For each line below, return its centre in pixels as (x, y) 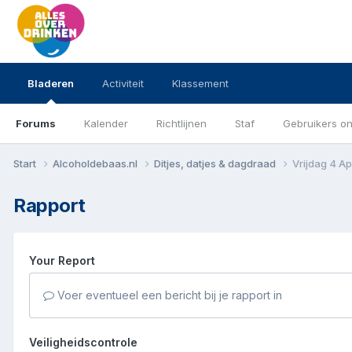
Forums (36, 123)
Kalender (106, 123)
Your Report (62, 260)
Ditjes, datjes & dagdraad (216, 163)
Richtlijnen (181, 123)
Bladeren (51, 83)
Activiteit (123, 83)
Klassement (200, 83)
